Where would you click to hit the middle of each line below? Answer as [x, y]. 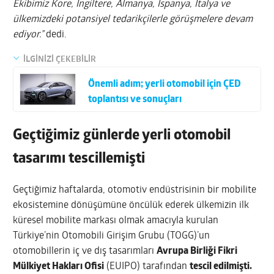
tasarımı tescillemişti [79, 159]
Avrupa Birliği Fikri [197, 252]
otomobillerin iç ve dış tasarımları [85, 252]
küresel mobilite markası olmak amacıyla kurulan [116, 221]
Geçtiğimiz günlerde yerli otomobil [122, 136]
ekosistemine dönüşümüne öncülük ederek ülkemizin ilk [131, 206]
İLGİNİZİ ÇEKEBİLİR [60, 59]
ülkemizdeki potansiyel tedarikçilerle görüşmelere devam [133, 19]
